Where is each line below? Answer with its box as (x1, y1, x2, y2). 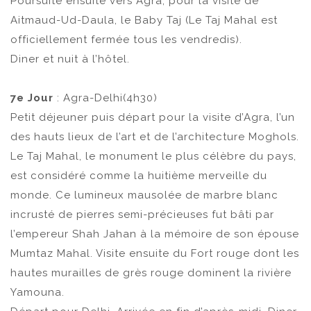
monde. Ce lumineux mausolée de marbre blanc (10, 189, 278, 201)
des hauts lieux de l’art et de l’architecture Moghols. (10, 131, 299, 143)
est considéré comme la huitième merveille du (10, 169, 267, 182)
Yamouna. (10, 286, 65, 299)
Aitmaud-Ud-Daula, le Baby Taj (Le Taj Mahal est (10, 14, 278, 26)
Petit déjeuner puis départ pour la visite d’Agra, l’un (10, 111, 295, 124)
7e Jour (10, 92, 57, 104)
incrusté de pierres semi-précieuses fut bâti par (10, 208, 274, 221)
